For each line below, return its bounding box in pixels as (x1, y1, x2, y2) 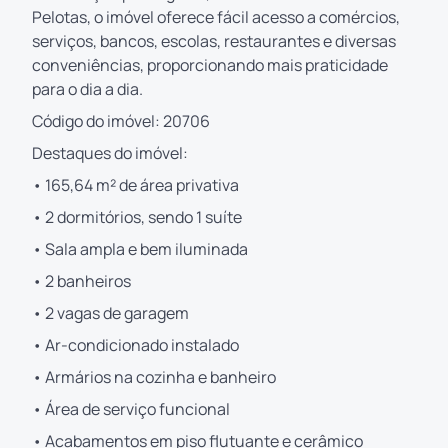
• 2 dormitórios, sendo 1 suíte (32, 205, 242, 228)
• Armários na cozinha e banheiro (32, 365, 276, 388)
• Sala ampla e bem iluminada (32, 237, 248, 260)
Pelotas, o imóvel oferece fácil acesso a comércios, (32, 5, 400, 28)
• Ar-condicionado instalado (32, 333, 239, 356)
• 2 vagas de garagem (32, 301, 189, 324)
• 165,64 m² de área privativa (32, 173, 239, 196)
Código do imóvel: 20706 (32, 109, 210, 132)
